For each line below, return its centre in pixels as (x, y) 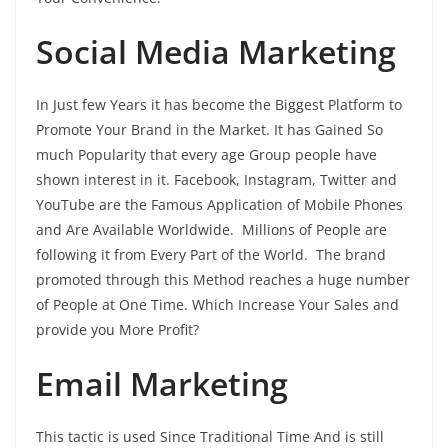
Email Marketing (166, 383)
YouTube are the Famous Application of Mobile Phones (219, 204)
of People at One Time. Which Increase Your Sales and (217, 304)
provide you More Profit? (119, 329)
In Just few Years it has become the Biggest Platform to (219, 104)
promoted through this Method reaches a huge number (223, 279)
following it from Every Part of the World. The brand (211, 254)
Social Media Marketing (220, 51)
